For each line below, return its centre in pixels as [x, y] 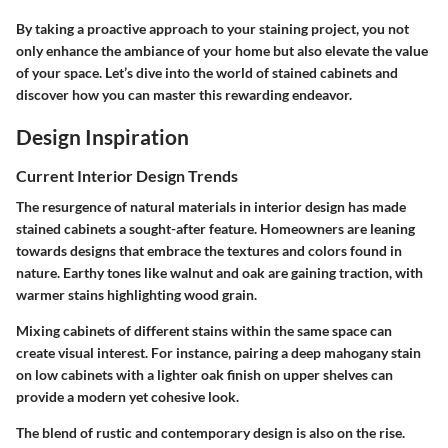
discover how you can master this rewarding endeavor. [184, 94]
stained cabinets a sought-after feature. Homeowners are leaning [215, 229]
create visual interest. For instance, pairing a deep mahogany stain [218, 353]
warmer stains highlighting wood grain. [136, 295]
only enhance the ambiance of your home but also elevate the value [222, 50]
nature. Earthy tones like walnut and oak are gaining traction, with [219, 273]
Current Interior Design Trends [127, 175]
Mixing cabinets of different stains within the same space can [204, 331]
